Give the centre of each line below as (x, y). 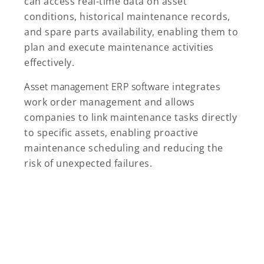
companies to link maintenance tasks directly (131, 118)
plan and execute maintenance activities (119, 47)
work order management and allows (109, 102)
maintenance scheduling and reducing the (124, 148)
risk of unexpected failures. (88, 164)
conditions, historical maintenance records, (127, 17)
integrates (195, 87)
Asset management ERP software (97, 87)
